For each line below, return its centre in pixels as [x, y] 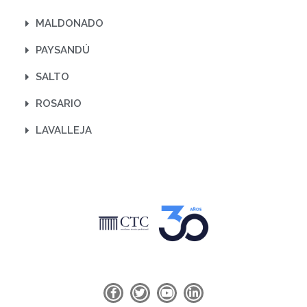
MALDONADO [70, 24]
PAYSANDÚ [63, 50]
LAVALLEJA [64, 131]
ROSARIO [59, 104]
